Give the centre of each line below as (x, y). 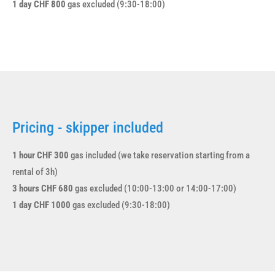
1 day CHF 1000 (41, 205)
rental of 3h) (35, 172)
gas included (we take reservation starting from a (159, 155)
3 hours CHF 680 (43, 188)
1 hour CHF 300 (41, 155)
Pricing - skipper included (88, 127)
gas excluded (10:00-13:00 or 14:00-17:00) (155, 188)
